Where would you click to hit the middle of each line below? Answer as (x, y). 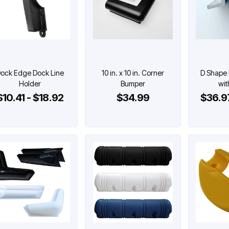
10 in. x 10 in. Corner (133, 73)
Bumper (133, 84)
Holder (30, 84)
